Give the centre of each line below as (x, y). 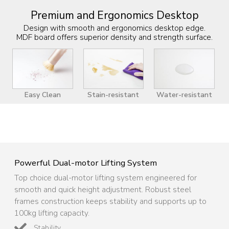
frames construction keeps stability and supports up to (110, 201)
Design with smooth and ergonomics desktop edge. (114, 28)
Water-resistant (184, 95)
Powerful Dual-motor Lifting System (86, 163)
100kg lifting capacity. (52, 213)
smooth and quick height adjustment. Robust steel (103, 190)
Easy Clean (42, 95)
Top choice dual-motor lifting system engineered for (106, 178)
